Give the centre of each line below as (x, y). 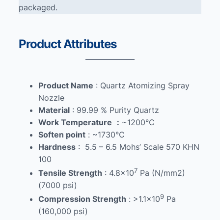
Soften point (62, 134)
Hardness (57, 147)
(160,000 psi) (63, 211)
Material (54, 110)
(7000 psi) (58, 185)
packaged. (38, 7)
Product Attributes (68, 44)
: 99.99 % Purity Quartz (114, 110)
